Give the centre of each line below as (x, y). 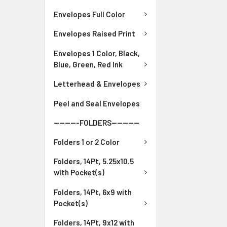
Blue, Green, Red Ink (88, 64)
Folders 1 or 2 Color (87, 142)
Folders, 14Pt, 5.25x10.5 (94, 161)
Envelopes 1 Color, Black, (97, 53)
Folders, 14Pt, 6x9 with (93, 192)
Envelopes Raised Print (94, 34)
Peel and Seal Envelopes (97, 103)
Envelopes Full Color (89, 14)
